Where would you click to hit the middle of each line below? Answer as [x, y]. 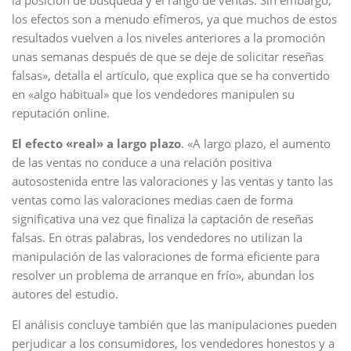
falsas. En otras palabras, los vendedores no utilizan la [157, 237]
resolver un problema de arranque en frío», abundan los [163, 275]
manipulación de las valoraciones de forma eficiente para [166, 256]
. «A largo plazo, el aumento [256, 143]
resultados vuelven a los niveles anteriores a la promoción [168, 38]
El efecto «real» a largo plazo [96, 143]
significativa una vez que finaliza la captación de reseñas [163, 219]
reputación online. [61, 113]
